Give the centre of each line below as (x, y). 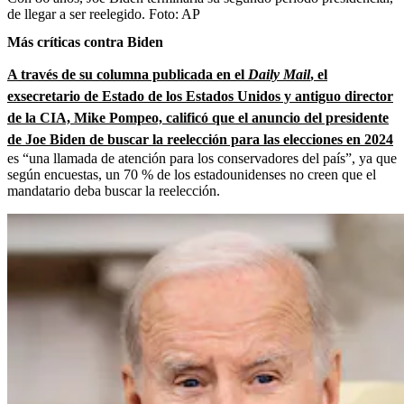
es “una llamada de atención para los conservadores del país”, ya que (202, 158)
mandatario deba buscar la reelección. (114, 190)
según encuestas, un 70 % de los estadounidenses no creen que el (192, 174)
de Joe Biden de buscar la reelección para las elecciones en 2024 (200, 139)
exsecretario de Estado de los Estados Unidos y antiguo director (200, 96)
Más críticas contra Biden (85, 41)
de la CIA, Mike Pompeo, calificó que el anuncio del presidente (198, 117)
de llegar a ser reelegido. (76, 14)
